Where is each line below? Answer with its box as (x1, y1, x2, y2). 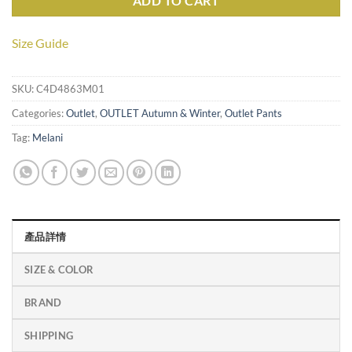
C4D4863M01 (36, 82, 104, 96)
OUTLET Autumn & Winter (100, 107, 220, 120)
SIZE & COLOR (24, 263, 94, 277)
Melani (32, 131, 63, 145)
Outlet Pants (225, 107, 282, 120)
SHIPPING (24, 329, 74, 343)
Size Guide (12, 35, 68, 51)
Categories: (12, 107, 66, 120)
